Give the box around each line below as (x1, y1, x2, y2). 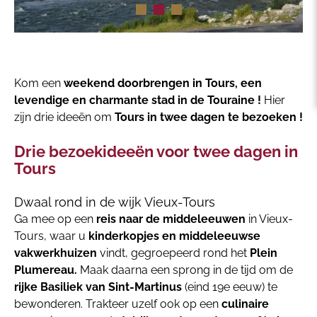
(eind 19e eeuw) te (182, 280, 277, 294)
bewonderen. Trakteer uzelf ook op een (14, 297, 221, 311)
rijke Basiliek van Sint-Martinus (14, 280, 182, 294)
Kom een (14, 76, 64, 90)
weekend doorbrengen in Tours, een (64, 76, 262, 90)
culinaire (221, 297, 269, 311)
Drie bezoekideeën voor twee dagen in (14, 142, 298, 161)
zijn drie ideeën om (14, 110, 115, 124)
